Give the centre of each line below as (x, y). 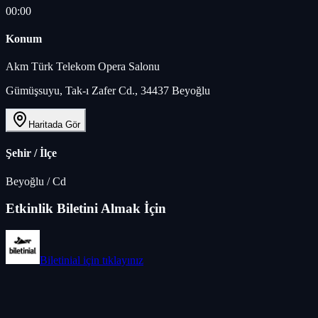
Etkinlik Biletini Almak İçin (86, 209)
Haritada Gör (54, 125)
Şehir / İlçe (31, 153)
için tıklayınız (112, 261)
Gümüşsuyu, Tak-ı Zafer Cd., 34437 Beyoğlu (108, 91)
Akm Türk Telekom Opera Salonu (83, 67)
